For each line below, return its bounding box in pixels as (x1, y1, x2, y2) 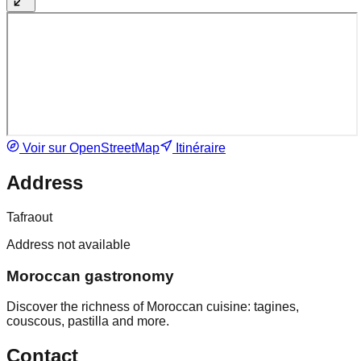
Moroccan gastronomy (6, 267, 174, 284)
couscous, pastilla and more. (6, 314, 169, 329)
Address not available (6, 238, 131, 252)
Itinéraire (172, 141, 226, 156)
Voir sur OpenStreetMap (19, 141, 160, 156)
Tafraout (6, 210, 52, 225)
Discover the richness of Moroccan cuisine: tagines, (6, 300, 299, 314)
